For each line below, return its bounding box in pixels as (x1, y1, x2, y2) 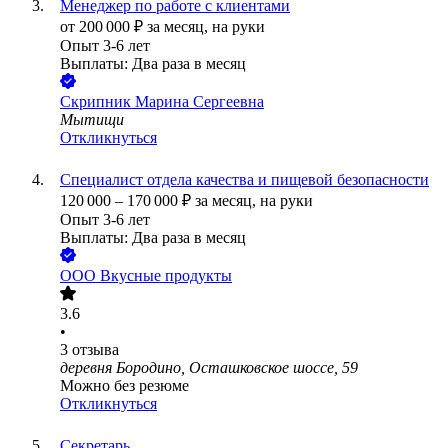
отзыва (72, 341, 119, 359)
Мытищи (60, 111, 124, 129)
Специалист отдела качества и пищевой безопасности (60, 171, 429, 189)
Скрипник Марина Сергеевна (60, 93, 264, 111)
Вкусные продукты (100, 267, 232, 285)
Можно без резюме (60, 377, 189, 395)
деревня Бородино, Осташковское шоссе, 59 (60, 359, 358, 377)
